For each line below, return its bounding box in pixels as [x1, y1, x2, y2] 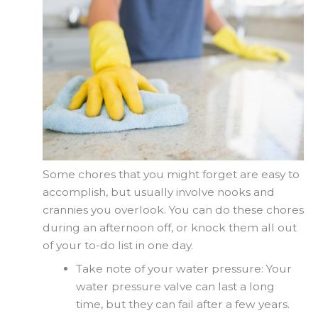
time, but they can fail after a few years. [75, 297, 290, 312]
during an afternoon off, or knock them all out [43, 221, 297, 235]
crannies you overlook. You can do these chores [43, 203, 304, 217]
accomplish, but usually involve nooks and [43, 185, 275, 199]
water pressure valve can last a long [75, 280, 275, 294]
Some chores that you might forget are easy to [43, 168, 300, 182]
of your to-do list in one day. [43, 238, 193, 253]
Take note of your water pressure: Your [75, 262, 292, 276]
